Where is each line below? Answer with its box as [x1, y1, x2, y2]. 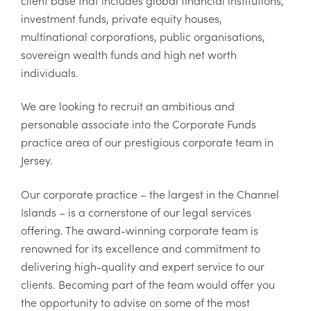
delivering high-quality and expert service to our [21, 258, 264, 274]
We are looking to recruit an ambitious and [21, 98, 235, 114]
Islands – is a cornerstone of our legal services [21, 203, 251, 219]
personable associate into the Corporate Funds [21, 116, 256, 132]
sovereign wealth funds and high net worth [21, 47, 237, 62]
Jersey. [21, 152, 53, 168]
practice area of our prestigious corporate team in [21, 134, 274, 150]
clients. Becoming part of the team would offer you [21, 276, 275, 292]
